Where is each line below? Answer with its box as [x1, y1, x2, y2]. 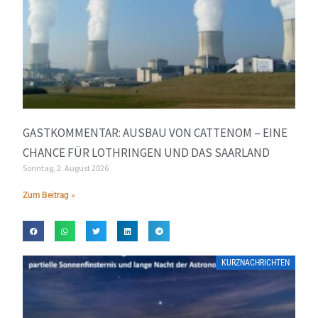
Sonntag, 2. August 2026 [23, 162, 109, 173]
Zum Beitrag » [23, 190, 76, 200]
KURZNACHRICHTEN [221, 257, 290, 268]
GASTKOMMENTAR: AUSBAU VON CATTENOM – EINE [23, 124, 288, 141]
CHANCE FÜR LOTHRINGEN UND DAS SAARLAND [23, 144, 270, 160]
